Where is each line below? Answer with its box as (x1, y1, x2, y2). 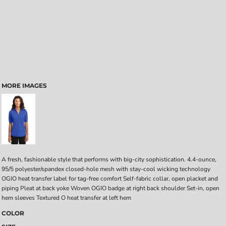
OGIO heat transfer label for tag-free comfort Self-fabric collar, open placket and (2, 175, 218, 183)
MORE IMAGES (2, 82, 47, 89)
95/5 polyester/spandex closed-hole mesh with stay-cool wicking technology (2, 165, 210, 173)
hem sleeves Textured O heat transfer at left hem (2, 194, 131, 202)
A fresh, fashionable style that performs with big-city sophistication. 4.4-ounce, (2, 155, 216, 163)
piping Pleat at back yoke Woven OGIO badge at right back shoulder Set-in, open (2, 184, 219, 192)
